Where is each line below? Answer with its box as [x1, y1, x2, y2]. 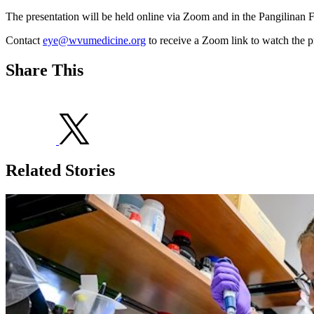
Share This [6, 61, 83, 80]
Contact [6, 34, 43, 47]
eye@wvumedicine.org [43, 34, 146, 47]
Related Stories [6, 161, 115, 180]
